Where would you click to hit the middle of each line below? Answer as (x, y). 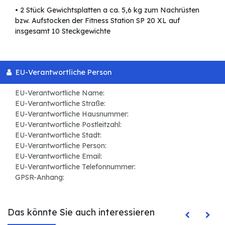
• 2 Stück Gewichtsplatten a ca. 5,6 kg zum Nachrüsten (107, 10)
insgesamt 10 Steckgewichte (63, 31)
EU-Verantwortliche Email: (59, 156)
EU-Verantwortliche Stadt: (58, 135)
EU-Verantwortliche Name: (60, 93)
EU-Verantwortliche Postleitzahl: (68, 125)
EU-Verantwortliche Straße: (60, 104)
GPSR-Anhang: (40, 178)
